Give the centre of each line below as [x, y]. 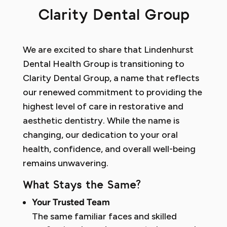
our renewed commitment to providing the [112, 92]
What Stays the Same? [82, 184]
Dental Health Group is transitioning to [103, 64]
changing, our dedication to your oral [100, 135]
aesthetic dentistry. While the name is [101, 120]
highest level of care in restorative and [103, 106]
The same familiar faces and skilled [104, 216]
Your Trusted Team [71, 203]
